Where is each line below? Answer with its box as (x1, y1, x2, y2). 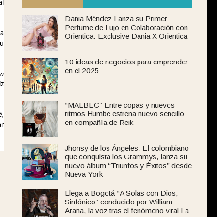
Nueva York (65, 170, 103, 179)
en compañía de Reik (65, 118, 133, 127)
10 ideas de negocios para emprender (65, 58, 188, 66)
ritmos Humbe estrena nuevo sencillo (65, 109, 184, 118)
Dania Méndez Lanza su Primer (65, 15, 167, 23)
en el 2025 (65, 66, 99, 75)
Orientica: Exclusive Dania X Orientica (65, 32, 187, 41)
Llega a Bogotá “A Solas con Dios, (65, 189, 178, 198)
